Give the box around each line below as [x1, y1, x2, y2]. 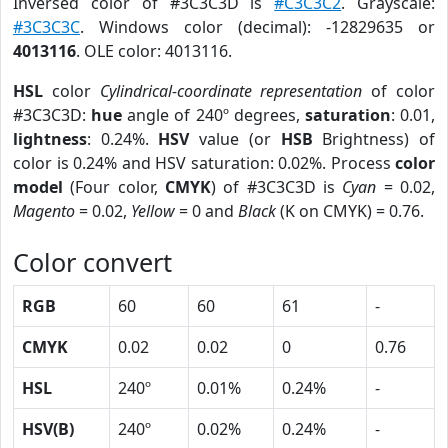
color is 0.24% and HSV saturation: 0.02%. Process [13, 152, 395, 174]
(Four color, [63, 176, 165, 198]
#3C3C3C [13, 16, 80, 38]
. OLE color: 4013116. [76, 40, 232, 62]
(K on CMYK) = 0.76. [276, 200, 424, 222]
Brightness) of [312, 128, 436, 150]
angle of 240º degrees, [122, 104, 305, 126]
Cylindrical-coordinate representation [99, 80, 363, 102]
